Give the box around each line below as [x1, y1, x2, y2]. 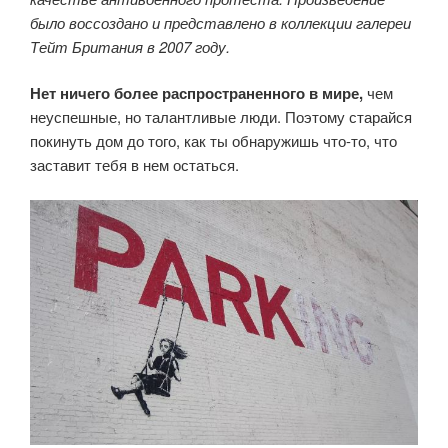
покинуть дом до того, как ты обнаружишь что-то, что [30, 130, 397, 152]
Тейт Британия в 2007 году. [30, 35, 230, 57]
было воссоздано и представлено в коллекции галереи [30, 11, 411, 33]
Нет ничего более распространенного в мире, [30, 82, 363, 105]
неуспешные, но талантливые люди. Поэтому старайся [30, 106, 412, 128]
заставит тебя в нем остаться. [30, 154, 239, 176]
